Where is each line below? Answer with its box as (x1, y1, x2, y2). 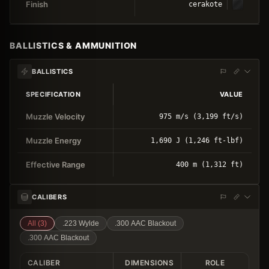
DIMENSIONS (125, 258, 174, 267)
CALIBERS (32, 192, 67, 201)
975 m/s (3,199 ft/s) (159, 112, 243, 121)
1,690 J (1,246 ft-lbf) (151, 136, 243, 145)
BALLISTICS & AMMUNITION (10, 40, 138, 50)
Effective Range (26, 159, 85, 169)
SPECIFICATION (26, 89, 81, 98)
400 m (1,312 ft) (176, 160, 243, 169)
